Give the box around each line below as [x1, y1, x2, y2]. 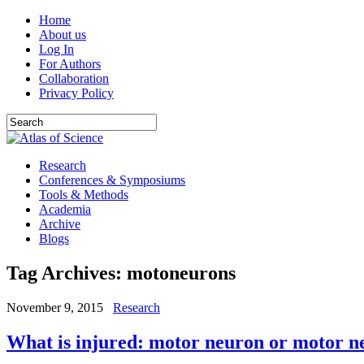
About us [39, 28, 86, 41]
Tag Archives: [6, 262, 127, 284]
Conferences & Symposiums [39, 173, 185, 187]
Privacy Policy [39, 86, 114, 100]
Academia [39, 202, 91, 216]
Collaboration [39, 71, 109, 85]
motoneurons [127, 262, 236, 284]
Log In [39, 42, 74, 56]
